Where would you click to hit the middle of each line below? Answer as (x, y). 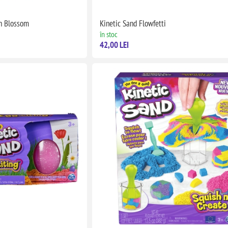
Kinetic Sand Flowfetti (133, 24)
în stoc (109, 34)
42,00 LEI (115, 45)
